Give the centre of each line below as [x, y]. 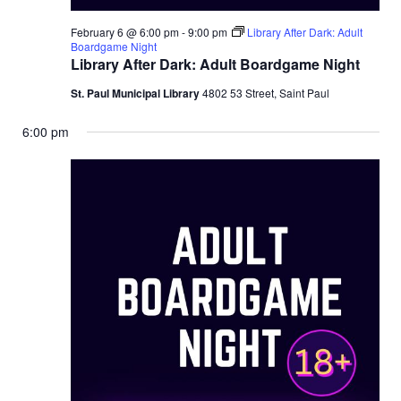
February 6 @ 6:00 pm [124, 32]
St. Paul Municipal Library [136, 94]
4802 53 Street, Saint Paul [265, 93]
